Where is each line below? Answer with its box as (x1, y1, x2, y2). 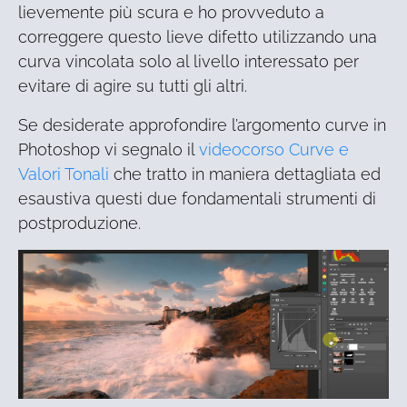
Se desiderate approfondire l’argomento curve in (18, 115, 386, 135)
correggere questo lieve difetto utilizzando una (18, 27, 377, 47)
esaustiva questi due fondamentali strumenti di (18, 189, 376, 209)
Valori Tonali (18, 164, 109, 184)
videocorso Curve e (199, 140, 349, 160)
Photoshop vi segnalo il (18, 140, 199, 160)
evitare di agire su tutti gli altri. (18, 76, 247, 96)
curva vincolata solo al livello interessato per (18, 52, 359, 72)
